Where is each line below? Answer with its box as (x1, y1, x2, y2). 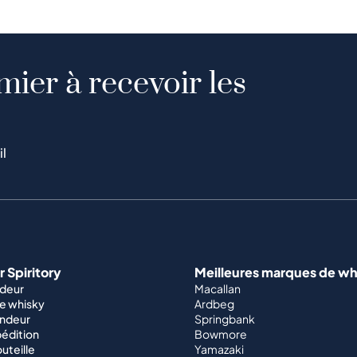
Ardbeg (194, 296, 234, 312)
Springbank (194, 312, 255, 327)
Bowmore (194, 327, 247, 342)
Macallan (194, 281, 241, 296)
